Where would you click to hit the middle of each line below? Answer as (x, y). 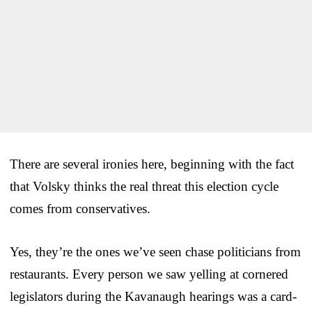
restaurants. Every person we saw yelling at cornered (149, 274)
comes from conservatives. (80, 208)
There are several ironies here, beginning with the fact (152, 164)
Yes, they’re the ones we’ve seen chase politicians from (155, 251)
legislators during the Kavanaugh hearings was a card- (153, 296)
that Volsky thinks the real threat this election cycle (144, 186)
